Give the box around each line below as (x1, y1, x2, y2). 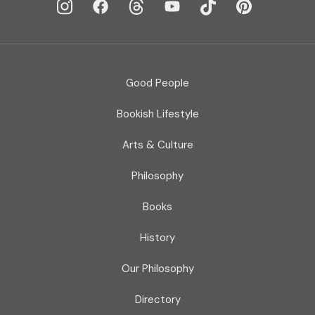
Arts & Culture (122, 138, 193, 152)
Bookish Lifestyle (116, 107, 199, 121)
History (140, 231, 175, 245)
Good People (126, 76, 189, 90)
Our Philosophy (121, 262, 194, 276)
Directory (134, 292, 181, 307)
